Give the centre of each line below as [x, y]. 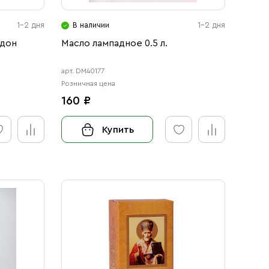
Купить [118, 129]
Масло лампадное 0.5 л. [114, 43]
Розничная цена [88, 83]
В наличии [91, 25]
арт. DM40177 [83, 71]
